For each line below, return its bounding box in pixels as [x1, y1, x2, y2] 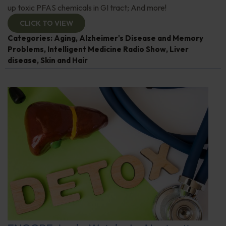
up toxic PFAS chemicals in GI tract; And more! [8, 2, 166, 13]
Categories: [8, 33, 54, 43]
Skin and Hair [40, 55, 88, 65]
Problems [8, 44, 44, 54]
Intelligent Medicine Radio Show [47, 44, 166, 54]
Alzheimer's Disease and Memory [79, 33, 203, 43]
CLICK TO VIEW [20, 18, 73, 28]
